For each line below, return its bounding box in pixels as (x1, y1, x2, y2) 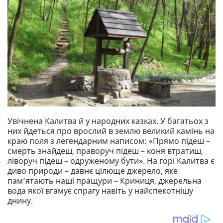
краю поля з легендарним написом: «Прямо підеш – (7, 135, 210, 146)
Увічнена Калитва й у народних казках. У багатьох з (7, 115, 209, 126)
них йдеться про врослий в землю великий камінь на (7, 125, 215, 136)
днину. (7, 195, 33, 206)
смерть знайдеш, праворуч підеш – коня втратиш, (7, 145, 203, 156)
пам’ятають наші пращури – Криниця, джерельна (7, 175, 202, 186)
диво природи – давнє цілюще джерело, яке (7, 165, 178, 176)
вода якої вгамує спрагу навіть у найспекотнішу (7, 185, 193, 196)
